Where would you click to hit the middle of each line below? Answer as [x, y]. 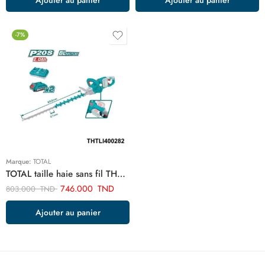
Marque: [20, 161]
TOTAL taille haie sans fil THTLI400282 [121, 174]
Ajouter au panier [68, 212]
